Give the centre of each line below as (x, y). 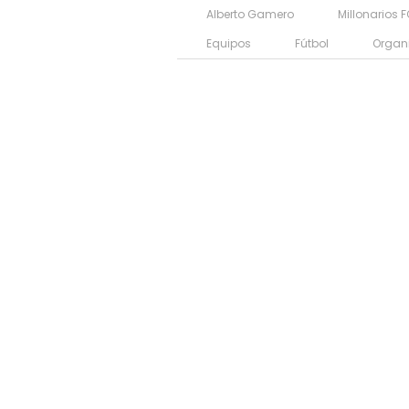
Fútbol (312, 43)
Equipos (229, 43)
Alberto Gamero (250, 14)
